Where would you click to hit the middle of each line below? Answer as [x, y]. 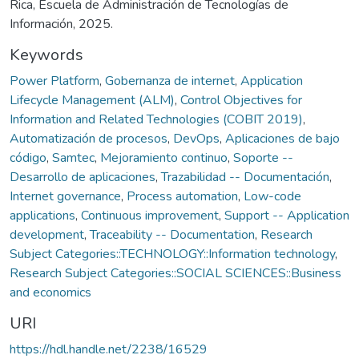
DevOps [196, 138]
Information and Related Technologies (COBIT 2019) [156, 119]
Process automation [182, 196]
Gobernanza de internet [170, 81]
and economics [50, 292]
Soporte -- [263, 157]
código [28, 157]
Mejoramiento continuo [164, 157]
